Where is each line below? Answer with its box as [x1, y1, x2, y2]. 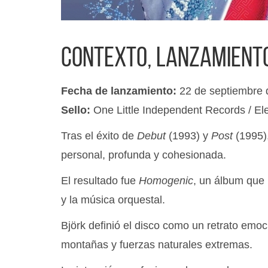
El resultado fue [61, 175, 139, 187]
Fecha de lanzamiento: [61, 85, 176, 97]
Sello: [61, 104, 90, 116]
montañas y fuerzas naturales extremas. [61, 239, 252, 251]
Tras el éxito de [61, 130, 137, 142]
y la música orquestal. [61, 194, 165, 206]
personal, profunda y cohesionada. [61, 149, 226, 161]
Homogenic [139, 175, 193, 187]
